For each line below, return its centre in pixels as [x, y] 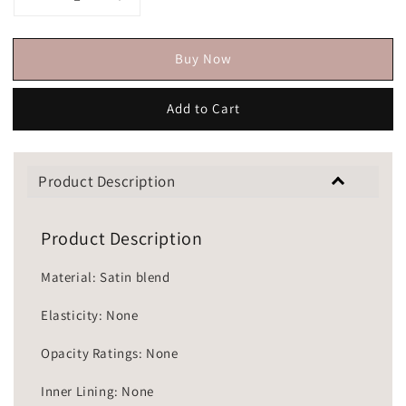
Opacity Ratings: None [110, 353]
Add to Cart [203, 108]
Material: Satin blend [106, 277]
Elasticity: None [90, 315]
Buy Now [203, 58]
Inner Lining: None [97, 391]
